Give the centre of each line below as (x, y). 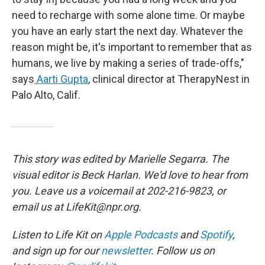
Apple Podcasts (141, 235)
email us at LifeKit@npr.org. (77, 207)
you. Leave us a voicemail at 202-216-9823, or (119, 191)
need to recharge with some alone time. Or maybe (128, 15)
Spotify (216, 235)
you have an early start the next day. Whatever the (127, 31)
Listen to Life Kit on (58, 235)
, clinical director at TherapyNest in (169, 79)
